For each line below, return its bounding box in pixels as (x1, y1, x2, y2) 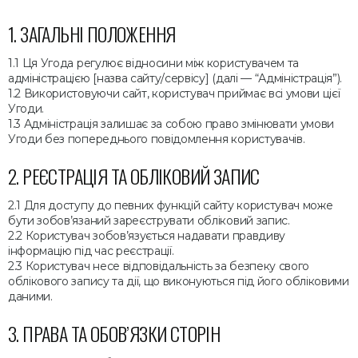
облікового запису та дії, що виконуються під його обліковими (8, 274, 349, 288)
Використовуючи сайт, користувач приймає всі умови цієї (23, 86, 340, 101)
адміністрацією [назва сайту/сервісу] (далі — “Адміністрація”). (8, 71, 343, 86)
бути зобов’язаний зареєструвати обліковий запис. (8, 213, 290, 228)
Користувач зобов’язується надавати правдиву (25, 229, 285, 243)
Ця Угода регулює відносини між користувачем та (22, 56, 300, 70)
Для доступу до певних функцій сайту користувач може (23, 198, 333, 213)
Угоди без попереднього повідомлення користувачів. (8, 132, 305, 146)
